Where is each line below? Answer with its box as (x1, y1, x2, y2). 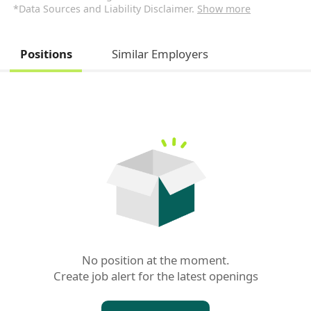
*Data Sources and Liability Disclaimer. (13, 1, 198, 15)
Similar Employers (111, 45, 208, 62)
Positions (19, 45, 72, 62)
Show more (197, 1, 251, 15)
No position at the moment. (82, 251, 229, 268)
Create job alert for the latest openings (53, 267, 258, 284)
